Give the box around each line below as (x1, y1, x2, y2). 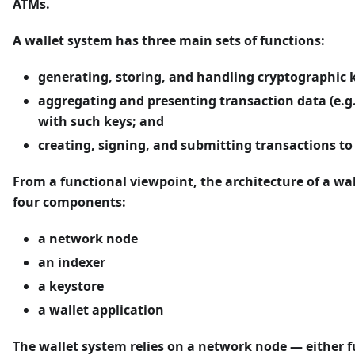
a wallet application (38, 300, 164, 319)
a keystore (38, 277, 104, 295)
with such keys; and (38, 112, 164, 130)
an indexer (38, 253, 105, 271)
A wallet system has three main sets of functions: (13, 31, 325, 49)
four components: (13, 193, 126, 211)
